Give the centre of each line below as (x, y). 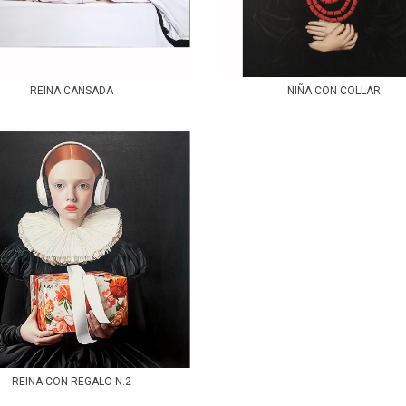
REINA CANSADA (72, 90)
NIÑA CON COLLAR (334, 90)
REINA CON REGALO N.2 (72, 381)
